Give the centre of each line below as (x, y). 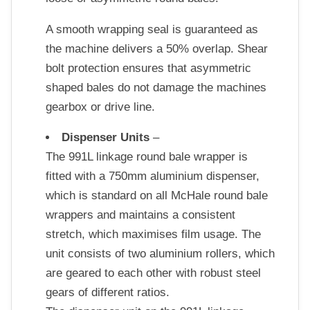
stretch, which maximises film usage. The (153, 235)
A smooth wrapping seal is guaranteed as (152, 29)
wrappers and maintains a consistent (140, 215)
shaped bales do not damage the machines (156, 87)
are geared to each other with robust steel (153, 273)
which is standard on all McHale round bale (156, 196)
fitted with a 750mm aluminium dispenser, (152, 176)
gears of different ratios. (107, 293)
